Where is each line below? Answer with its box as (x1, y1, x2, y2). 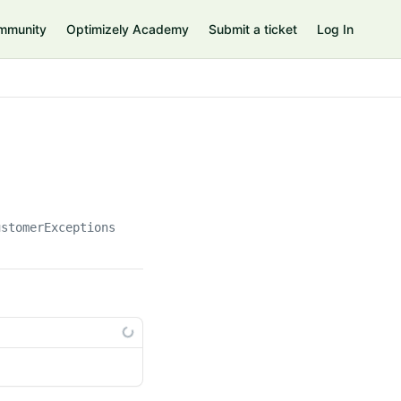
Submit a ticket (209, 21, 297, 37)
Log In (317, 21, 354, 37)
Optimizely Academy (66, 21, 189, 37)
